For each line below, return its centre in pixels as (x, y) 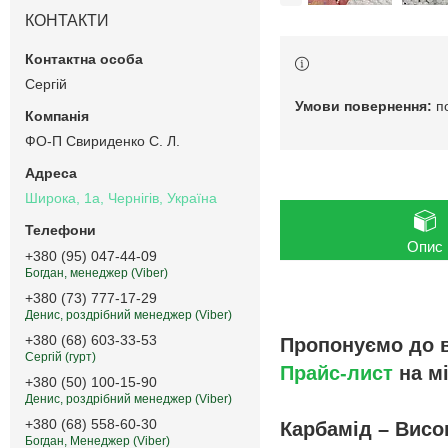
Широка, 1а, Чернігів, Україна (121, 198)
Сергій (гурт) (60, 357)
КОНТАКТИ (67, 20)
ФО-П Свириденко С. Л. (102, 140)
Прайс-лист (336, 373)
